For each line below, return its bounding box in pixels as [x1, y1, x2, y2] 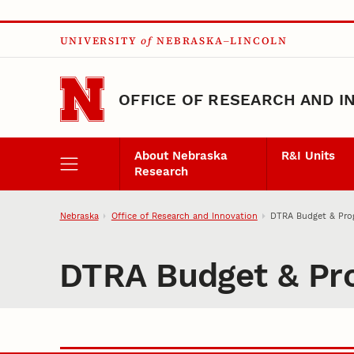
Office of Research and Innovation [111, 209, 258, 221]
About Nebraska [134, 149, 228, 164]
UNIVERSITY [59, 35, 137, 47]
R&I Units [281, 149, 336, 164]
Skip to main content [19, 17, 141, 32]
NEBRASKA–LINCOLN [156, 35, 288, 47]
